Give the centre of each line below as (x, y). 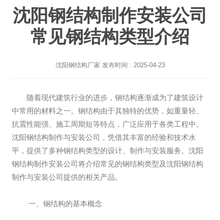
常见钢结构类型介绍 (110, 37)
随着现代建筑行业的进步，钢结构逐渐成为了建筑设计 (115, 97)
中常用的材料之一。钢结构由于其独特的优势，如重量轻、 (108, 111)
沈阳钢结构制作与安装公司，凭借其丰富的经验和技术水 (104, 137)
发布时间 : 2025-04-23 (132, 65)
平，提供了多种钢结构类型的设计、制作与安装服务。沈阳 (108, 151)
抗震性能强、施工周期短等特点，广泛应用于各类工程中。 (108, 124)
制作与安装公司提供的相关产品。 (67, 177)
